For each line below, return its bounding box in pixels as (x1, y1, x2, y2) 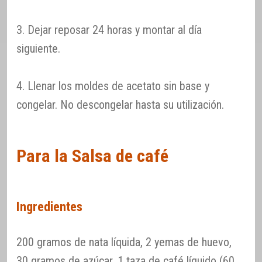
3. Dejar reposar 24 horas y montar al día (16, 22, 202, 37)
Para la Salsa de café (16, 146, 168, 167)
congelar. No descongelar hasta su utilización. (16, 97, 224, 112)
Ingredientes (16, 198, 82, 214)
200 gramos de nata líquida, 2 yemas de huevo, (16, 235, 232, 249)
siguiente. (16, 41, 60, 56)
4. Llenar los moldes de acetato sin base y (16, 78, 209, 93)
